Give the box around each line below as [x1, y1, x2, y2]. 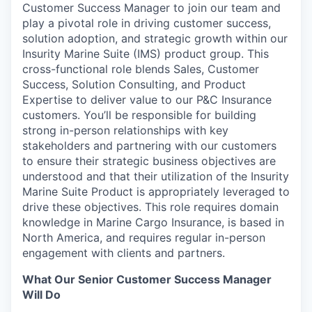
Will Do [22, 288, 61, 302]
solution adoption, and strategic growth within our [22, 31, 288, 45]
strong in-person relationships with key [22, 123, 228, 137]
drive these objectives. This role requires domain [22, 200, 279, 214]
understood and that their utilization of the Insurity [22, 169, 289, 183]
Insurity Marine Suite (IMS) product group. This [22, 47, 269, 61]
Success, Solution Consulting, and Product [22, 77, 246, 91]
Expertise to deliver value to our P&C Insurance [22, 93, 272, 107]
